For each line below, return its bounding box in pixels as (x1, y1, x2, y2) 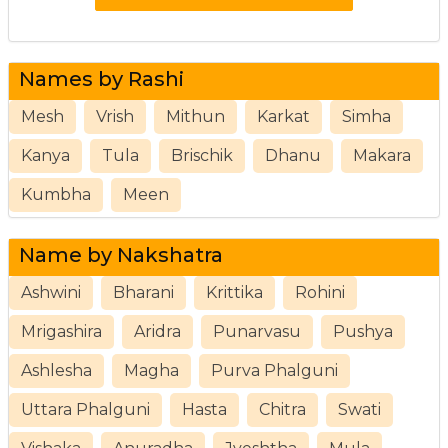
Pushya (333, 321, 393, 341)
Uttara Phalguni (21, 399, 150, 419)
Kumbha (21, 184, 91, 204)
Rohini (295, 282, 345, 302)
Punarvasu (213, 321, 301, 341)
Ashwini (21, 282, 81, 302)
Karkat (257, 106, 310, 126)
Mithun (166, 106, 225, 126)
